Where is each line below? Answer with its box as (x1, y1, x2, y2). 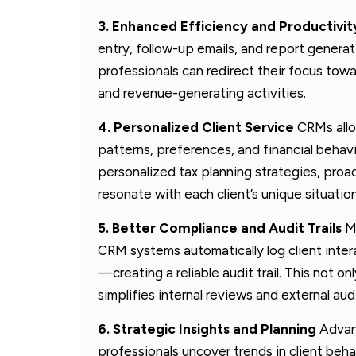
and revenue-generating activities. (98, 84, 306, 101)
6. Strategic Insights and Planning (98, 320, 316, 337)
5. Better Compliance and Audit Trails (98, 219, 342, 236)
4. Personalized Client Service (98, 118, 294, 135)
